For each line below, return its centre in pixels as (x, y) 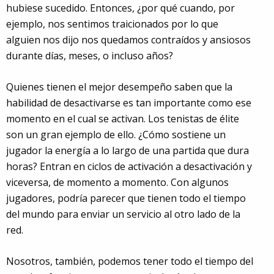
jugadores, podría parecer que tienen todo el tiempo (126, 198)
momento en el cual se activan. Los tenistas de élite (123, 118)
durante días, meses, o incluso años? (90, 55)
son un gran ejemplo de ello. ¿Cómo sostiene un (116, 134)
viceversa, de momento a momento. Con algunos (117, 182)
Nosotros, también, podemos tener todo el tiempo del (130, 261)
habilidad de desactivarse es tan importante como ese (129, 102)
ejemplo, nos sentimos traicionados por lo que (112, 24)
